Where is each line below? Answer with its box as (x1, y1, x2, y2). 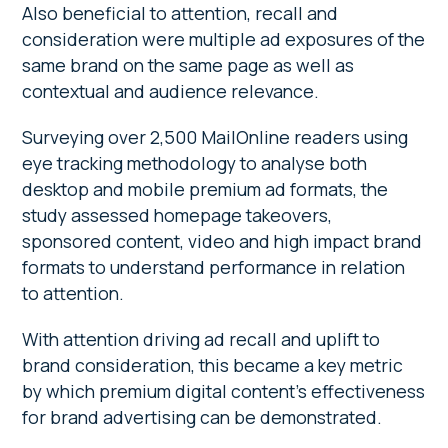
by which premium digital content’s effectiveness (22, 378, 426, 403)
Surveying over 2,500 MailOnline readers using (22, 124, 409, 149)
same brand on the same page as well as (22, 52, 355, 77)
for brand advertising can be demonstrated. (22, 404, 387, 429)
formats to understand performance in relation (22, 254, 406, 279)
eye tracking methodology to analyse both (22, 150, 368, 175)
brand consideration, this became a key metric (22, 352, 404, 377)
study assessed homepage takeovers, (22, 202, 333, 227)
